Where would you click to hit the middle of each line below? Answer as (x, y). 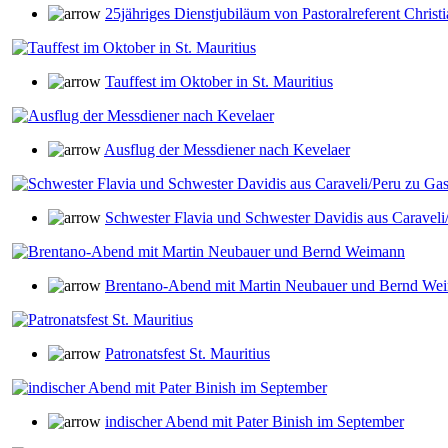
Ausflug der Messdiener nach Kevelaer (227, 149)
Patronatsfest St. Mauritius (187, 353)
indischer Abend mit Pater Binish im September (254, 421)
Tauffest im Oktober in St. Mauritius (219, 81)
